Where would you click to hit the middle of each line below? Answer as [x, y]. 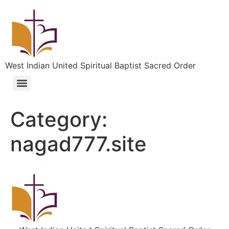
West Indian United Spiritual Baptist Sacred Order [100, 65]
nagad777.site [78, 144]
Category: [59, 119]
